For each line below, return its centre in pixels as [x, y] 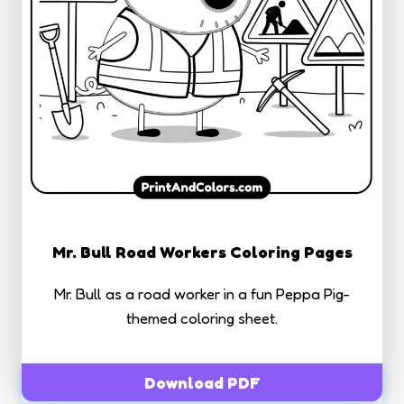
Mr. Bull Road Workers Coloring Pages [202, 252]
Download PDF [202, 383]
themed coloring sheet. [202, 318]
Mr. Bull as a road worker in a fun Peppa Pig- [202, 294]
